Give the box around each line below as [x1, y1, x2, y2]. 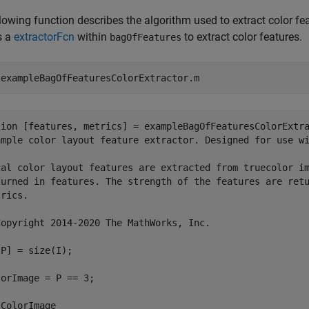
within [74, 30, 110, 43]
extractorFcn [14, 30, 74, 43]
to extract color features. [181, 30, 302, 43]
